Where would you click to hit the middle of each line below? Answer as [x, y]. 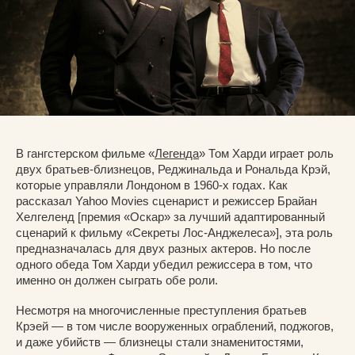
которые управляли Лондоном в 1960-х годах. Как [152, 185]
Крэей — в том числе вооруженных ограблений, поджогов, [175, 326]
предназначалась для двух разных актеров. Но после [163, 249]
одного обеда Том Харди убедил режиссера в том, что [164, 265]
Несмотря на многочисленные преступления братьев [161, 311]
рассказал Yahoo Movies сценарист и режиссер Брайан [166, 201]
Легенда [177, 154]
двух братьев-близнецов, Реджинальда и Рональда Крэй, [173, 170]
